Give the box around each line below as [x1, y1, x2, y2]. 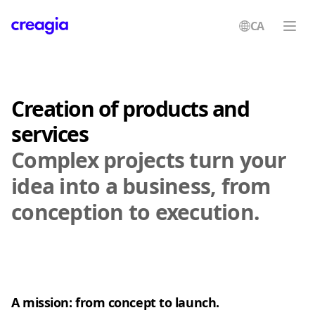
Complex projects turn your [11, 146, 287, 174]
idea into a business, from [11, 172, 271, 200]
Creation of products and [11, 94, 249, 123]
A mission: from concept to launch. [11, 294, 219, 311]
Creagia [11, 35, 56, 52]
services [11, 120, 88, 148]
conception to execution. [11, 198, 259, 226]
